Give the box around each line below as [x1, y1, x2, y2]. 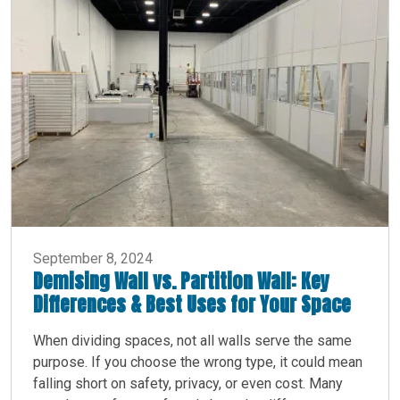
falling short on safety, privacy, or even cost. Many [33, 375, 343, 393]
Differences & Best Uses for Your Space [33, 289, 351, 320]
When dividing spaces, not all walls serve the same [33, 332, 352, 350]
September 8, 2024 [33, 250, 153, 268]
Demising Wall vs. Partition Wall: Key [33, 266, 329, 296]
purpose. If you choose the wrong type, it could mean [33, 354, 362, 371]
